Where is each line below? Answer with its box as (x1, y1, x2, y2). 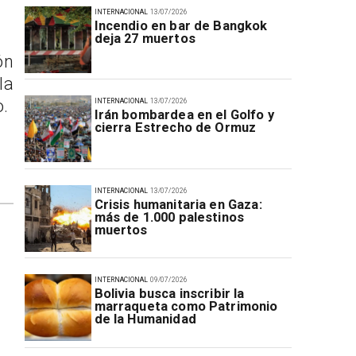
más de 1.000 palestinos (94, 209, 245, 225)
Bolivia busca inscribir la (94, 286, 245, 302)
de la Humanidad (94, 311, 196, 327)
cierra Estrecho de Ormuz (94, 120, 257, 136)
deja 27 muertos (94, 30, 195, 46)
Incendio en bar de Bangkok (94, 17, 268, 33)
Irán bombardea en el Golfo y (94, 107, 274, 123)
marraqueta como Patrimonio (94, 299, 278, 315)
